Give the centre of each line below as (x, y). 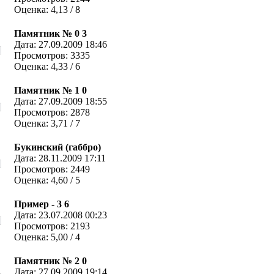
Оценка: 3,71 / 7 (47, 123)
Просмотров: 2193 (52, 226)
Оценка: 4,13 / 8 (47, 9)
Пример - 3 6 (41, 204)
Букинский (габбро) (57, 147)
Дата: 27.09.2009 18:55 (60, 101)
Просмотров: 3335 (52, 55)
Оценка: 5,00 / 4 (47, 237)
